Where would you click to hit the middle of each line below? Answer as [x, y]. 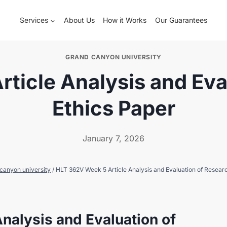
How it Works [125, 20]
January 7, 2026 [113, 138]
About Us [79, 20]
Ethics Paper [113, 108]
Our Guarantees [181, 20]
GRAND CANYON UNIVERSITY [113, 57]
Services [34, 20]
